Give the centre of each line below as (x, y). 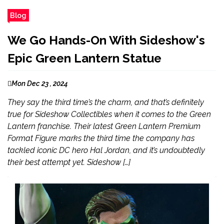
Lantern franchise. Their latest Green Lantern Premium (104, 126)
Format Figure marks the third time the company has (101, 138)
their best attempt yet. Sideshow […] (69, 162)
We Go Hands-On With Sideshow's (106, 40)
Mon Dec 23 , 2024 (40, 83)
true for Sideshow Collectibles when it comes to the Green (109, 114)
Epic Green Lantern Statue (84, 58)
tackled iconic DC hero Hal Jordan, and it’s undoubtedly (106, 150)
